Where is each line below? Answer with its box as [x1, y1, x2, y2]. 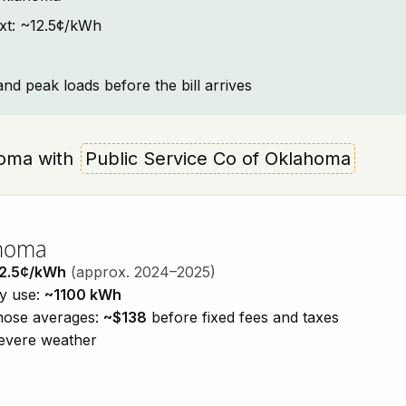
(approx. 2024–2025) [71, 263, 216, 281]
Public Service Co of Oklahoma [85, 148, 351, 169]
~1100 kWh [44, 285, 121, 304]
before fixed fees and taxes [147, 308, 339, 326]
